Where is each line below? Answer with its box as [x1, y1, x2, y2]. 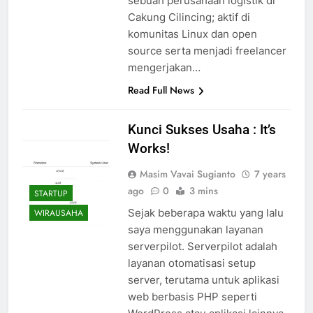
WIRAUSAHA [34, 206, 83, 219]
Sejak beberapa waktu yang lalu [127, 206, 284, 220]
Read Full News [127, 83, 194, 98]
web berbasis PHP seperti [127, 290, 257, 304]
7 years [254, 167, 286, 182]
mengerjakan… [127, 61, 201, 75]
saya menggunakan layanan [127, 223, 263, 237]
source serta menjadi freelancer [127, 44, 286, 58]
